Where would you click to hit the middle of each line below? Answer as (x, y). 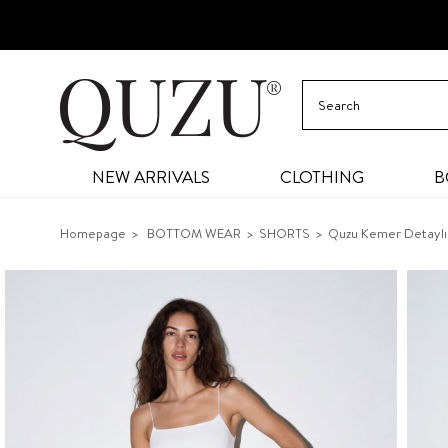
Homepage (93, 233)
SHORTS (284, 233)
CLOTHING (321, 176)
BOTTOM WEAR (194, 233)
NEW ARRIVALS (150, 176)
